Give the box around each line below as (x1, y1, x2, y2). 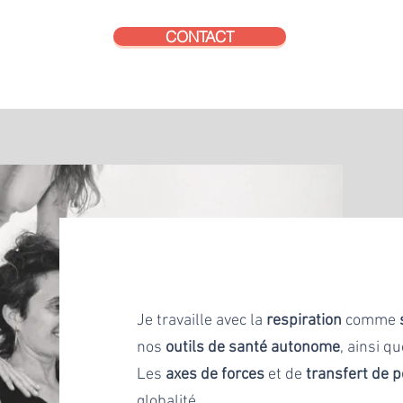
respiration (266, 310, 343, 330)
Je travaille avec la (137, 310, 267, 330)
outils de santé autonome (166, 337, 341, 357)
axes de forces (166, 364, 265, 384)
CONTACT (166, 26, 234, 46)
